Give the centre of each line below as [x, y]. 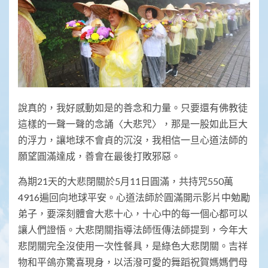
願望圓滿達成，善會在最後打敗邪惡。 [99, 156]
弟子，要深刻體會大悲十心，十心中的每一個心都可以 [133, 213]
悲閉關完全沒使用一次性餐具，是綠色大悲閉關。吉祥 [133, 245]
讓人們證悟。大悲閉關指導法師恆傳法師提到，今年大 [133, 229]
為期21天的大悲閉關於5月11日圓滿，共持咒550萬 [126, 181]
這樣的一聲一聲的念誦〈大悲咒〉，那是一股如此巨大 [133, 123]
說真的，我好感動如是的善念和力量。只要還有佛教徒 [133, 107]
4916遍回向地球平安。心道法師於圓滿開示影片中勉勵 [134, 197]
